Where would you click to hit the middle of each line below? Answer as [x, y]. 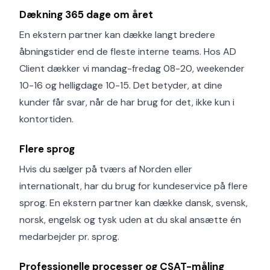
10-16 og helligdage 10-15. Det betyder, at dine [121, 85]
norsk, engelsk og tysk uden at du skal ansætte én [130, 220]
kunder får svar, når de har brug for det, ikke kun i [127, 102]
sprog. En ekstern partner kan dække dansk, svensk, [133, 203]
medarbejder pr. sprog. [69, 237]
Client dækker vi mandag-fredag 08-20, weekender [132, 68]
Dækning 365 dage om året [86, 14]
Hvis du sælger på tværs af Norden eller [106, 169]
